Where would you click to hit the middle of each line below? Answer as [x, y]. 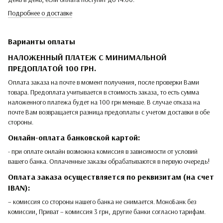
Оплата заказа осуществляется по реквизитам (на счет [111, 176]
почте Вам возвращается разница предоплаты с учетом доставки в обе [109, 112]
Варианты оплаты [42, 42]
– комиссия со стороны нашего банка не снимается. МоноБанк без [102, 201]
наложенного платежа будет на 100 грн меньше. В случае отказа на [104, 102]
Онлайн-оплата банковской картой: [74, 137]
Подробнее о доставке [40, 13]
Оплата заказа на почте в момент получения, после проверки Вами [104, 82]
